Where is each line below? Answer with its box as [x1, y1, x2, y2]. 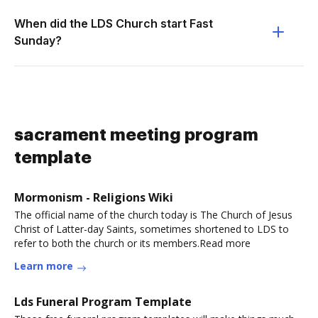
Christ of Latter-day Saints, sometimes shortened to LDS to [14, 222, 289, 236]
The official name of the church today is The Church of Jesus [14, 208, 292, 221]
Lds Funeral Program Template [14, 294, 192, 309]
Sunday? [14, 33, 62, 48]
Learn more [14, 259, 73, 273]
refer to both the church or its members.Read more [14, 236, 251, 250]
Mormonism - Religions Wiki [14, 190, 173, 205]
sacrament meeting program [14, 126, 258, 143]
